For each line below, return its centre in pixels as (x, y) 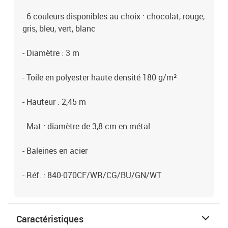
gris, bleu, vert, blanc (59, 28)
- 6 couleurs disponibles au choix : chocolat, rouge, (113, 16)
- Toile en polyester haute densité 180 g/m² (100, 77)
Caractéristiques (50, 219)
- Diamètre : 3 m (51, 53)
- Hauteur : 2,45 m (54, 102)
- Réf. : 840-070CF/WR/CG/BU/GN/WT (92, 175)
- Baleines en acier (55, 151)
